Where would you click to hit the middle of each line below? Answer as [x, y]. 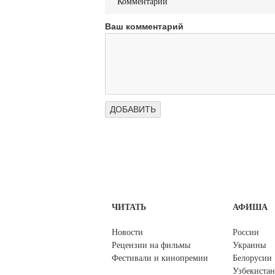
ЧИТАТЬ [129, 207]
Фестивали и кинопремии [160, 258]
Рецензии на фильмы [151, 246]
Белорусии [252, 258]
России [246, 233]
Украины [249, 246]
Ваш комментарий [144, 27]
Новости [127, 233]
